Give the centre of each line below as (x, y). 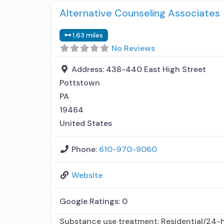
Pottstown (80, 83)
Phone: (85, 149)
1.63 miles (88, 35)
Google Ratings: (91, 201)
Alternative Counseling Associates (140, 13)
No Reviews (133, 48)
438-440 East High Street (156, 69)
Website (87, 175)
